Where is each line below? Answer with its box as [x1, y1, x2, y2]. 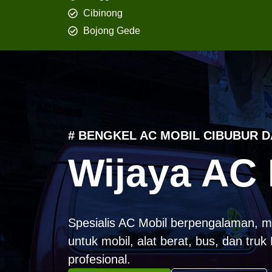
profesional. [68, 253, 131, 267]
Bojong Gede [83, 25, 140, 36]
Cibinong [83, 8, 123, 19]
